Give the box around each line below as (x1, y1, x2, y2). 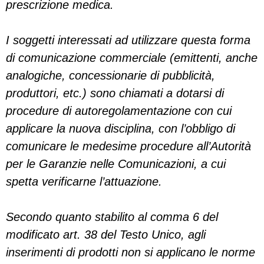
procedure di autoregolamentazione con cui (6, 104, 232, 117)
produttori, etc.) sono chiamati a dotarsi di (6, 87, 224, 100)
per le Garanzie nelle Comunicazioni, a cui (6, 157, 226, 170)
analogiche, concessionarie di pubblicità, (6, 69, 215, 82)
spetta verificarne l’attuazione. (6, 175, 162, 188)
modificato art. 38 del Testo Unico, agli (6, 228, 206, 241)
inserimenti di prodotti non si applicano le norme (6, 246, 255, 259)
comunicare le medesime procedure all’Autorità (6, 140, 251, 153)
